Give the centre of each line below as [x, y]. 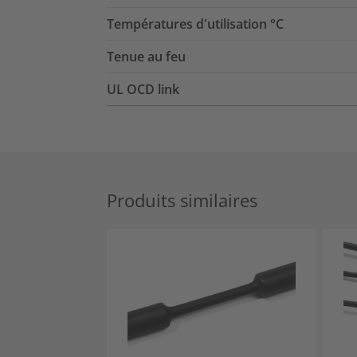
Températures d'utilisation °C [195, 24]
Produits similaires [182, 201]
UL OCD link [143, 90]
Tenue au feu [146, 57]
